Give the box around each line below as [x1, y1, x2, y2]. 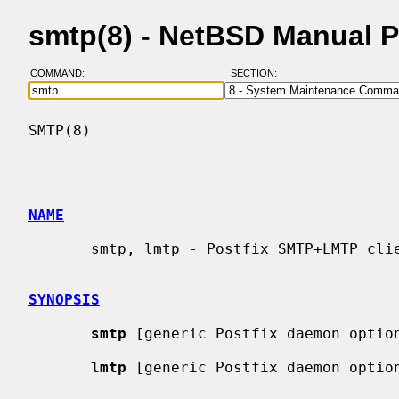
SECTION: [230, 68, 285, 79]
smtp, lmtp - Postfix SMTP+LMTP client [28, 240, 91, 257]
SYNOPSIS [28, 290, 100, 308]
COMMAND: [29, 68, 95, 79]
